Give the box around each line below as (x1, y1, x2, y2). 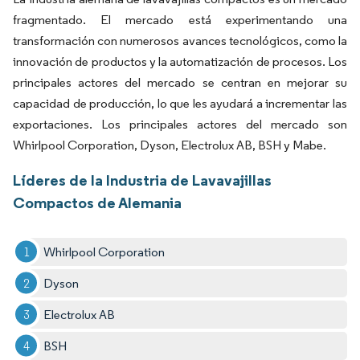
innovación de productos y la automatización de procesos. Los (13, 53, 347, 69)
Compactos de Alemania (13, 192, 182, 212)
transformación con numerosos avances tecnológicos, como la (13, 32, 347, 48)
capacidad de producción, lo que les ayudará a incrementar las (13, 95, 347, 111)
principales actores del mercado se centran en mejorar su (13, 74, 347, 90)
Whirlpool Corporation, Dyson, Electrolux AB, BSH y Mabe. (13, 137, 326, 153)
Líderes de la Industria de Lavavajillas (13, 170, 272, 190)
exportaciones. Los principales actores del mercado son (13, 116, 347, 132)
